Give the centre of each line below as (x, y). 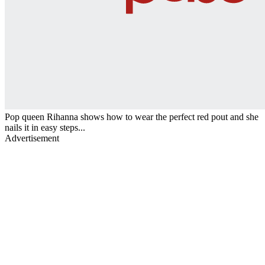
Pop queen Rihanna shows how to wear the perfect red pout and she (132, 117)
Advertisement (32, 138)
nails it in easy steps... (45, 127)
